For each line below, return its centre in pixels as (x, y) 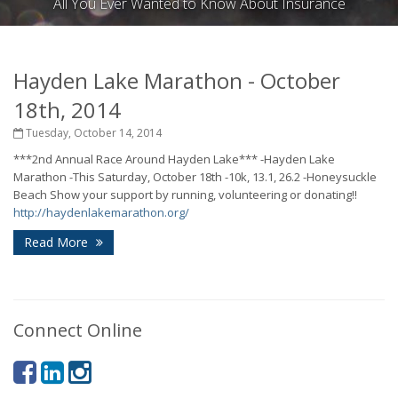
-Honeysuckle (340, 177)
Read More (58, 242)
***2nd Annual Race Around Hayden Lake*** (135, 159)
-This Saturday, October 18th (146, 177)
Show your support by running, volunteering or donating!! (203, 195)
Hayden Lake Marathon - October (177, 80)
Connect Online (78, 330)
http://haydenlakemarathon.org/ (101, 212)
